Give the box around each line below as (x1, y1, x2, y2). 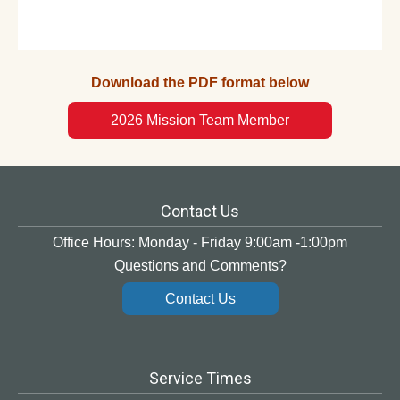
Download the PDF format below (91, 74, 309, 90)
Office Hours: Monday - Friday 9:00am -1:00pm (53, 235, 347, 251)
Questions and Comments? (113, 258, 287, 274)
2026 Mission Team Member (111, 112, 289, 129)
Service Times (148, 369, 252, 388)
